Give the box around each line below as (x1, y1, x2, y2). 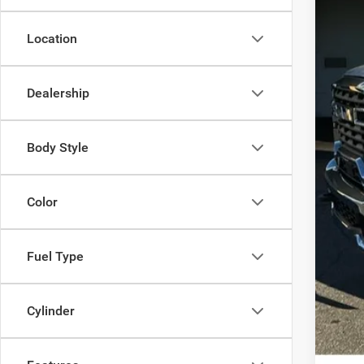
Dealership (27, 85, 89, 101)
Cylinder (27, 303, 75, 318)
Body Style (27, 140, 89, 155)
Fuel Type (27, 249, 84, 264)
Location (27, 31, 77, 46)
